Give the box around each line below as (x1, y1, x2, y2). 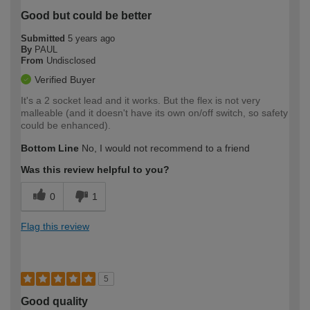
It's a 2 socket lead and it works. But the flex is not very (21, 94, 260, 106)
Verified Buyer (35, 73, 95, 85)
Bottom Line (21, 142, 79, 154)
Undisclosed (46, 55, 95, 66)
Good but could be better (21, 9, 152, 21)
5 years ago (68, 33, 115, 44)
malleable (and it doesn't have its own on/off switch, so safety (21, 107, 288, 118)
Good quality (21, 295, 88, 307)
